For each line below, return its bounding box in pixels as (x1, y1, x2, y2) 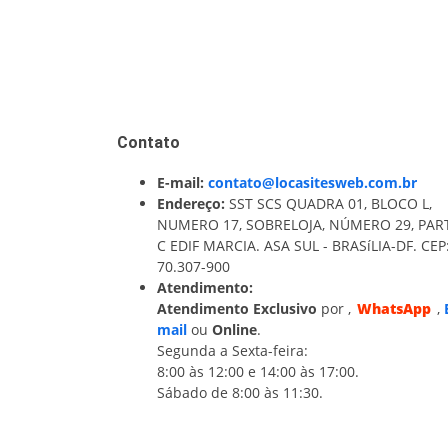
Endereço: (157, 194, 225, 213)
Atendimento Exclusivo (157, 299, 317, 318)
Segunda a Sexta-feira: (157, 341, 308, 360)
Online (212, 320, 257, 339)
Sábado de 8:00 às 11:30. (157, 383, 323, 402)
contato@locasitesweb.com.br (204, 173, 417, 192)
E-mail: (157, 173, 204, 192)
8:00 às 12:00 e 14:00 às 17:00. (157, 362, 359, 381)
